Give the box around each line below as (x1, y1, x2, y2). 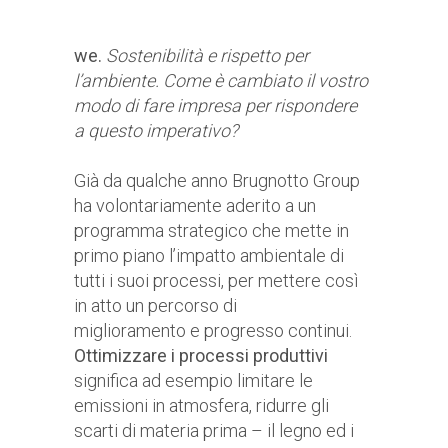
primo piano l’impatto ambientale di (74, 244, 344, 266)
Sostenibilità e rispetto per (106, 44, 309, 66)
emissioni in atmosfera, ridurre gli (74, 394, 329, 416)
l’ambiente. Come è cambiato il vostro (74, 69, 368, 91)
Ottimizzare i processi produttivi (74, 344, 328, 366)
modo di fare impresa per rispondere (74, 94, 357, 116)
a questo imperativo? (74, 119, 238, 141)
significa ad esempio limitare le (74, 369, 313, 391)
